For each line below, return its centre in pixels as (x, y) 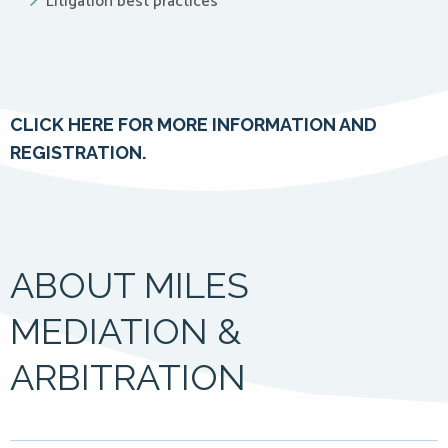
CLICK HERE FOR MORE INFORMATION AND (193, 124)
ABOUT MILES (129, 285)
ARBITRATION (128, 377)
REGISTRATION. (78, 152)
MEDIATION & (125, 331)
